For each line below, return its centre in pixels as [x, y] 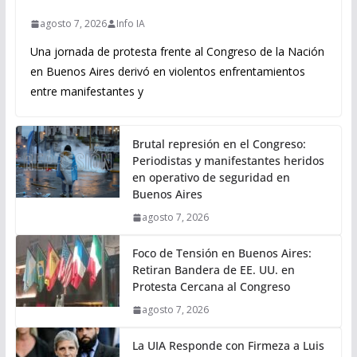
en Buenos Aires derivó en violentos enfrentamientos [167, 72]
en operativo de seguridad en [211, 178]
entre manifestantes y [86, 92]
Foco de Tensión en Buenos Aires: [222, 253]
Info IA [130, 24]
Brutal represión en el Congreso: [219, 144]
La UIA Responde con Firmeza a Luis [228, 346]
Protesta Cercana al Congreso [211, 287]
